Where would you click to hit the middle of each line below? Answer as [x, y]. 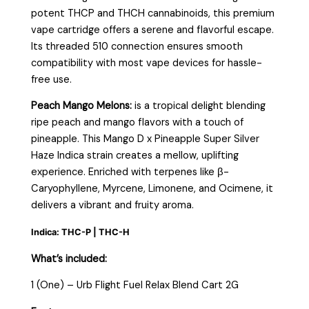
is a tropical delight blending [200, 106]
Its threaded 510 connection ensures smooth [137, 46]
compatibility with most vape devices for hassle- [147, 63]
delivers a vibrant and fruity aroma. [113, 206]
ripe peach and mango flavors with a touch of [138, 123]
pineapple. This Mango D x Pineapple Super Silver [146, 139]
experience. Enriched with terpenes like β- [130, 172]
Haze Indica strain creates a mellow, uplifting [135, 156]
